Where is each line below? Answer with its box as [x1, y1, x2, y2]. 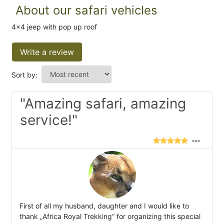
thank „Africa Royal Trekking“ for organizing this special [19, 211, 200, 220]
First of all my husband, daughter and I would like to [19, 201, 189, 210]
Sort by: [11, 70, 37, 79]
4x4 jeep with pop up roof [11, 22, 97, 31]
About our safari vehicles [15, 2, 157, 17]
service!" [20, 111, 77, 128]
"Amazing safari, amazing [20, 94, 186, 112]
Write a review [20, 46, 74, 57]
